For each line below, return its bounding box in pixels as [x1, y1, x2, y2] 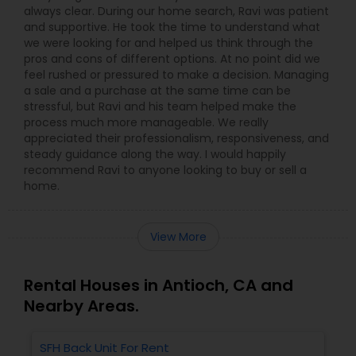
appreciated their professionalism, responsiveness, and [24, 130, 329, 146]
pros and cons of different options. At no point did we [24, 50, 320, 67]
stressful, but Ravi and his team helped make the [24, 98, 296, 114]
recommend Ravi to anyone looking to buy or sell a [24, 161, 307, 178]
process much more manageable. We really [24, 114, 269, 130]
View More [149, 228, 207, 245]
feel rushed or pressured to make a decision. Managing [24, 66, 329, 83]
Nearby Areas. [24, 294, 139, 317]
